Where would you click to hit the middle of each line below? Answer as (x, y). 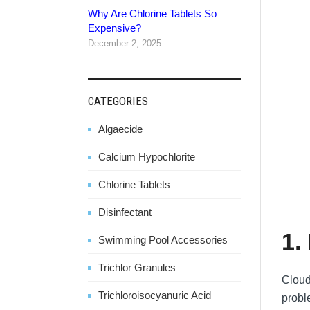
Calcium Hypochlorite (147, 156)
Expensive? (115, 28)
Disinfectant (125, 212)
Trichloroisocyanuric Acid (155, 295)
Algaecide (120, 129)
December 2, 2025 (125, 43)
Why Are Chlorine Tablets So (152, 13)
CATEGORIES (118, 101)
